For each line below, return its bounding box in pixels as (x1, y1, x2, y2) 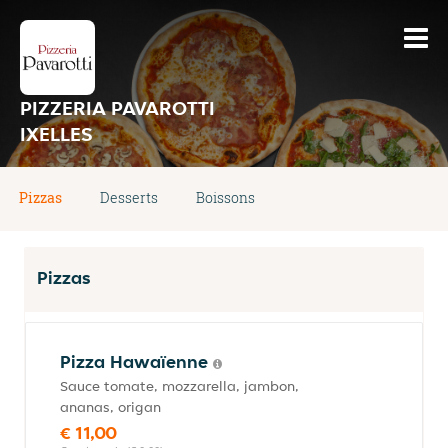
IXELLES (20, 121, 93, 147)
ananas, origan (60, 398, 161, 416)
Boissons (196, 188, 255, 207)
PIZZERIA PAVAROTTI (20, 95, 215, 121)
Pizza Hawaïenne (60, 350, 213, 373)
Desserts (100, 188, 158, 207)
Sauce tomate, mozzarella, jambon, (60, 377, 299, 395)
